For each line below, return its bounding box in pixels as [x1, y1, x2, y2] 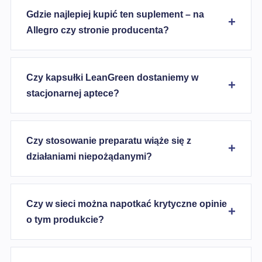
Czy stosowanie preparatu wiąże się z [26, 136, 191, 146]
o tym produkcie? [26, 215, 104, 225]
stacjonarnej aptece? [26, 88, 119, 98]
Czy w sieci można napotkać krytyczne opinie [26, 199, 227, 209]
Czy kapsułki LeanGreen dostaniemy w [26, 73, 198, 82]
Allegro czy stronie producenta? [26, 25, 169, 35]
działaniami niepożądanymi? [26, 151, 152, 161]
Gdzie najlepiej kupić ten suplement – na [26, 9, 204, 19]
